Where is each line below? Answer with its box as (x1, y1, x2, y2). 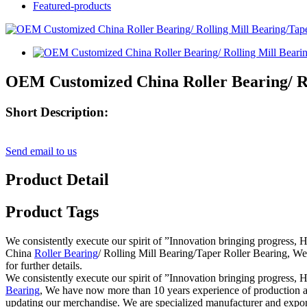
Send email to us (5, 145, 77, 157)
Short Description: (5, 104, 108, 119)
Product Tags (5, 203, 99, 221)
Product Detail (5, 171, 109, 189)
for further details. (5, 260, 82, 272)
